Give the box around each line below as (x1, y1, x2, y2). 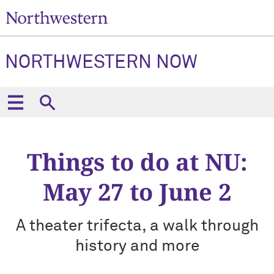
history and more (75, 239, 199, 254)
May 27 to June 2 (43, 176, 231, 207)
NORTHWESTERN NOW (5, 54, 198, 72)
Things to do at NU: (26, 146, 248, 177)
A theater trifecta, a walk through (15, 218, 259, 234)
